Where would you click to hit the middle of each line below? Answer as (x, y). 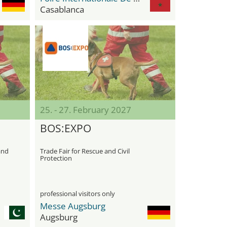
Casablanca (62, 9)
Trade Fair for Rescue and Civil (85, 151)
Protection (56, 158)
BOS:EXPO (65, 128)
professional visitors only (77, 194)
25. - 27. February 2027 (85, 110)
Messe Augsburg (72, 206)
